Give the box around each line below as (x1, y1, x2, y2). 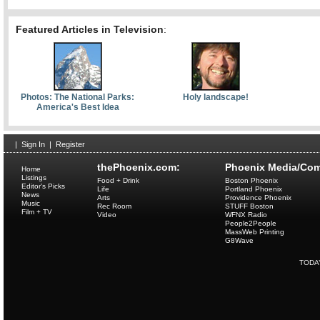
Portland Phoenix (225, 185, 282, 193)
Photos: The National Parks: (21, 92, 134, 102)
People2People (225, 219, 276, 227)
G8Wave (225, 236, 254, 244)
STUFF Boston (225, 202, 274, 210)
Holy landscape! (182, 92, 249, 102)
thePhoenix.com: (97, 161, 180, 173)
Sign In (21, 140, 45, 149)
